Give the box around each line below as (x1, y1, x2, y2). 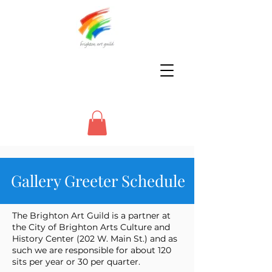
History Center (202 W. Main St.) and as (12, 233, 177, 244)
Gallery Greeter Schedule (10, 169, 185, 191)
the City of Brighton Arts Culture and (12, 221, 170, 233)
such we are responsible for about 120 (12, 244, 171, 256)
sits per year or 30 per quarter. (12, 256, 140, 267)
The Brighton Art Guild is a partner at (12, 209, 171, 221)
